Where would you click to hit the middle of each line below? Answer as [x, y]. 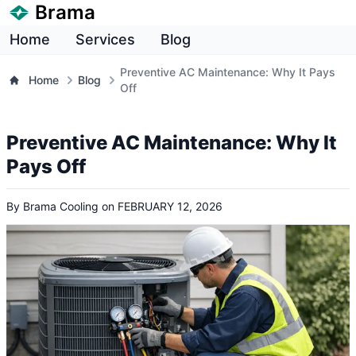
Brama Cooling [61, 206]
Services [105, 39]
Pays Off [46, 166]
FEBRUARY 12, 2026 [170, 206]
